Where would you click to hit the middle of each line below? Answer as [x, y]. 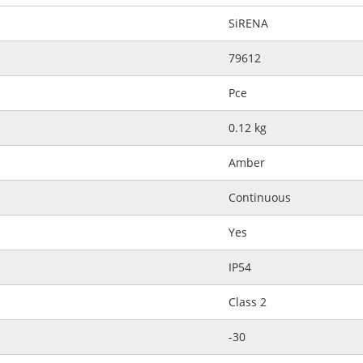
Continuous [260, 197]
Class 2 [248, 302]
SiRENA [248, 23]
